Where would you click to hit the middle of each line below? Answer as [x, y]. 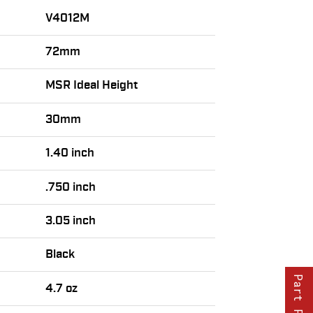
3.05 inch [71, 220]
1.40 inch [70, 153]
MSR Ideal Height [92, 86]
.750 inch [71, 187]
